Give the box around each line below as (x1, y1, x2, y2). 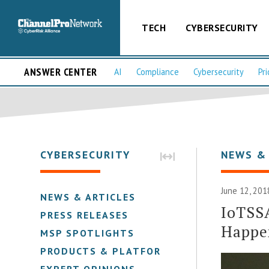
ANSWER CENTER (24, 65, 97, 79)
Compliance (136, 66, 179, 78)
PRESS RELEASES (40, 208, 129, 221)
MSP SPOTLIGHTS (40, 226, 135, 239)
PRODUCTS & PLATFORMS (40, 244, 177, 257)
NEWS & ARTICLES (40, 190, 136, 203)
